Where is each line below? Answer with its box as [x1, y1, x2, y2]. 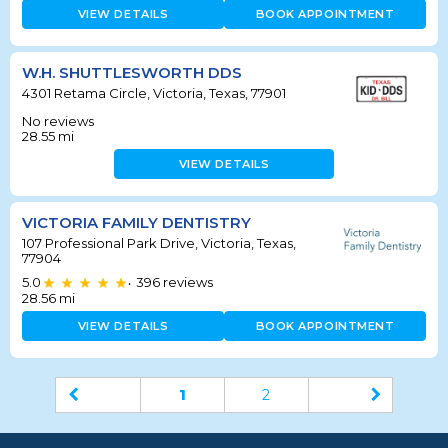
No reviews [22, 113, 94, 130]
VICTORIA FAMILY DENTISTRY [22, 213, 251, 233]
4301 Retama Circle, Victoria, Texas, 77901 [22, 84, 286, 101]
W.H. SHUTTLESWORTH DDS [22, 62, 242, 82]
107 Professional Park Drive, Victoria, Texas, [22, 235, 296, 252]
